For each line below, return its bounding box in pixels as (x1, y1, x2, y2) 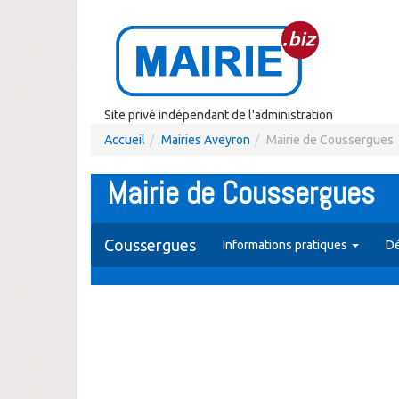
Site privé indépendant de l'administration (104, 108, 333, 122)
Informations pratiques (223, 238, 350, 252)
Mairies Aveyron (161, 133, 250, 147)
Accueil (104, 133, 145, 147)
